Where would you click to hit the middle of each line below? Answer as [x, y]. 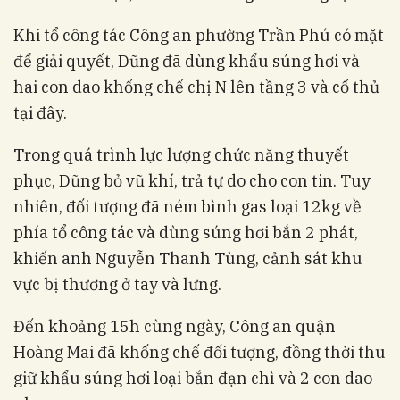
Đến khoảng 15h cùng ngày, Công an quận [175, 326]
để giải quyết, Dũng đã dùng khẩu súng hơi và [187, 61]
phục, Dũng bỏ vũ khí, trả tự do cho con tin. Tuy [192, 181]
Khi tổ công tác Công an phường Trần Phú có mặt [199, 35]
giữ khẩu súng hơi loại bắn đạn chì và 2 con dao [193, 378]
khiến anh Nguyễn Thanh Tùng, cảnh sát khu [188, 258]
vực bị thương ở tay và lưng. [117, 284]
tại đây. [40, 113]
